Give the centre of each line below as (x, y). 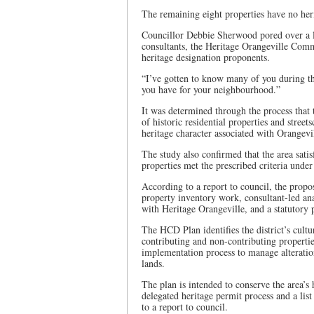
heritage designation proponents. (206, 57)
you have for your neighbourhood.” (211, 89)
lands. (153, 263)
